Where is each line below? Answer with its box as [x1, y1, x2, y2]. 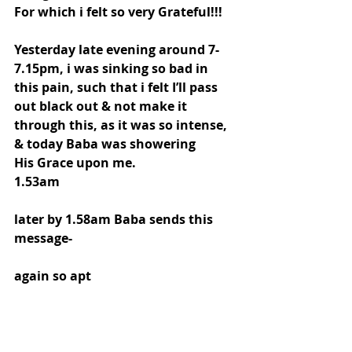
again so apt [14, 267, 91, 285]
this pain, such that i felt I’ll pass [14, 79, 221, 97]
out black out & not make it [14, 97, 190, 115]
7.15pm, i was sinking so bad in [14, 60, 211, 78]
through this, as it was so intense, [14, 116, 230, 134]
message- [14, 229, 75, 247]
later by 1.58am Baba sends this [14, 211, 216, 229]
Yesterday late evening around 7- [14, 41, 219, 59]
